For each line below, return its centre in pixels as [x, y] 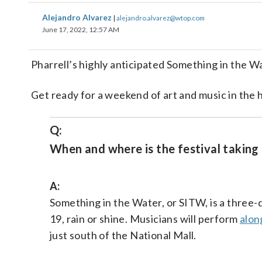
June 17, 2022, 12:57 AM [81, 30]
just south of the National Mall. [123, 235]
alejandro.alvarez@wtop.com [161, 18]
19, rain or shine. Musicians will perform [145, 219]
